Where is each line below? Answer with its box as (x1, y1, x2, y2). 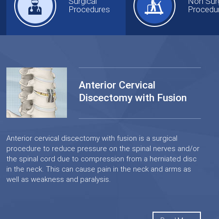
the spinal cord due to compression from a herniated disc (6, 154, 197, 163)
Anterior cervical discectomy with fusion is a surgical (6, 134, 178, 143)
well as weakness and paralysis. (6, 175, 111, 184)
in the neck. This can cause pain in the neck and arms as (6, 165, 192, 174)
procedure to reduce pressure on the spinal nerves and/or (6, 144, 200, 153)
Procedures (68, 4, 110, 14)
